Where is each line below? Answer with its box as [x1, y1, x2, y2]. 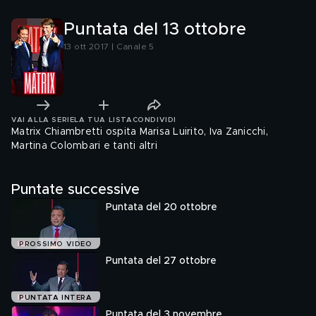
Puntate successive [11, 183, 140, 197]
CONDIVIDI [132, 116, 176, 123]
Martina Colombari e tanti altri [11, 141, 157, 151]
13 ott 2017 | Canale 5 [63, 42, 154, 51]
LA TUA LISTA [74, 116, 133, 123]
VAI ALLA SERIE [11, 116, 75, 123]
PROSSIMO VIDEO [19, 241, 92, 248]
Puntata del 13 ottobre [63, 21, 246, 38]
